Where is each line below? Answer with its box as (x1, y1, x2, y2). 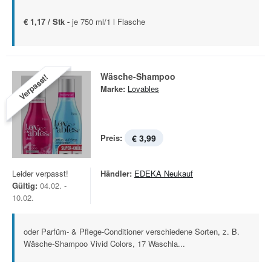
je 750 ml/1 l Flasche (72, 16, 145, 27)
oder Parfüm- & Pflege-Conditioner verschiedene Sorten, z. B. (24, 226, 240, 237)
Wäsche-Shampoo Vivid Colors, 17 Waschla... (24, 238, 185, 249)
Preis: (100, 132, 122, 143)
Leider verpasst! (12, 168, 68, 179)
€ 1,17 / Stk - (24, 16, 72, 27)
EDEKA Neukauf (134, 168, 193, 179)
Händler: (100, 168, 132, 179)
